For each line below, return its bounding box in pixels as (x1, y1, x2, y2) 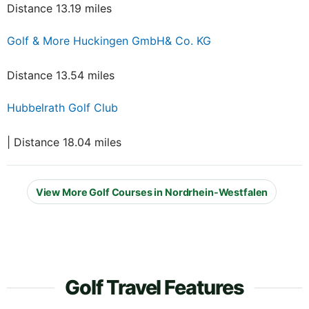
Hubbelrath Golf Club (7, 101, 118, 115)
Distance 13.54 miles (7, 68, 114, 83)
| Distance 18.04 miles (7, 135, 121, 150)
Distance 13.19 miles (7, 1, 112, 16)
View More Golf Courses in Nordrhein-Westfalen (35, 186, 268, 198)
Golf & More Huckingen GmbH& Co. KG (7, 34, 211, 48)
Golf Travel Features (64, 275, 245, 300)
